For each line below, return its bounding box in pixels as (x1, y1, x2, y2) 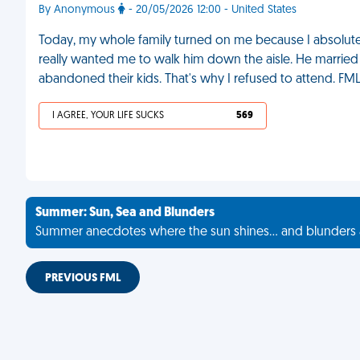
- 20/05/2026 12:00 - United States (125, 4, 297, 16)
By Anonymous (39, 4, 118, 16)
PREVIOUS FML (45, 272, 121, 284)
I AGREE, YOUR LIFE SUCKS (52, 111, 164, 121)
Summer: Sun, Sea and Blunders (35, 207, 215, 219)
